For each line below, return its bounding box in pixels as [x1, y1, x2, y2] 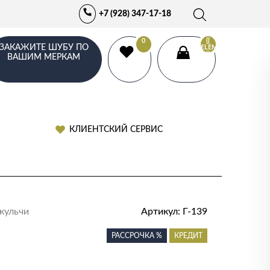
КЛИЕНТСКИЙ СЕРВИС [69, 125, 163, 134]
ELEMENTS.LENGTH [200, 43, 262, 51]
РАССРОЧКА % [111, 232, 163, 239]
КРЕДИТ [174, 232, 203, 239]
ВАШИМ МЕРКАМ [7, 52, 81, 61]
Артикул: [141, 207, 183, 216]
